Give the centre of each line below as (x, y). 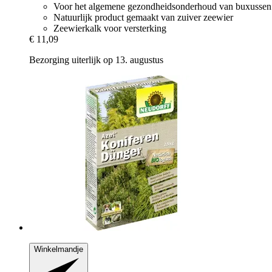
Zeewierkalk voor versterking (110, 29)
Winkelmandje (59, 250)
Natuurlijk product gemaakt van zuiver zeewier (143, 18)
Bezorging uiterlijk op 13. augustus (96, 60)
